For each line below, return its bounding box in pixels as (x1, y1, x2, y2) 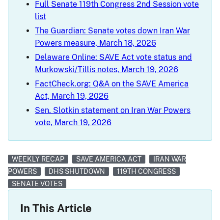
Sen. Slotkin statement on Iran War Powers (35, 106, 191, 115)
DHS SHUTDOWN (49, 167, 105, 176)
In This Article (20, 202, 92, 215)
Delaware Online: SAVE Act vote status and (35, 53, 192, 62)
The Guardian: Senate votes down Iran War (35, 26, 190, 36)
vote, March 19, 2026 (35, 118, 111, 128)
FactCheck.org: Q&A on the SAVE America (35, 79, 189, 89)
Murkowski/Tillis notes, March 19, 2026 (35, 65, 178, 75)
